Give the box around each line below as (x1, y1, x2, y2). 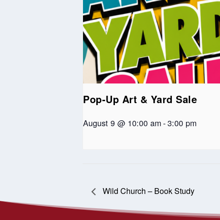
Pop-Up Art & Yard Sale (83, 91, 197, 106)
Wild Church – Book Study (101, 185, 195, 197)
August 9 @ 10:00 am (83, 116, 161, 129)
